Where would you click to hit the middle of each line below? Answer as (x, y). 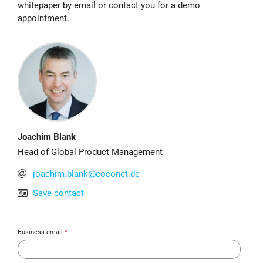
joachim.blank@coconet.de (86, 174)
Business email (40, 232)
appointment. (43, 18)
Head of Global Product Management (90, 152)
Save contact (58, 193)
